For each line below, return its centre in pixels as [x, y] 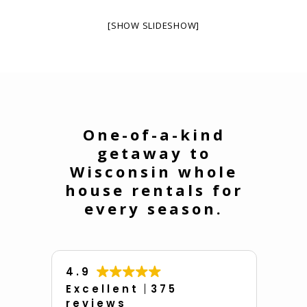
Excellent [102, 288]
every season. [154, 208]
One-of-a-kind [154, 134]
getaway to [154, 152]
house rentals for [154, 189]
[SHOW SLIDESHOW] [153, 25]
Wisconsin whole [154, 171]
